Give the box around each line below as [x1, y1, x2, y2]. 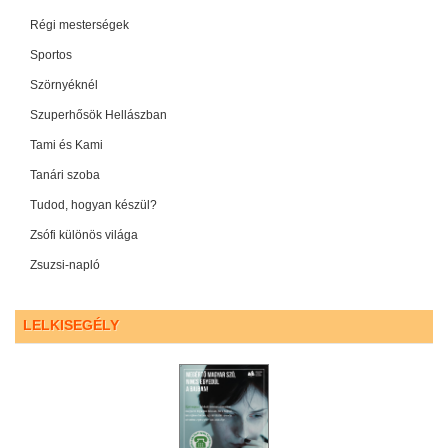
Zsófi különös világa [30, 228, 138, 243]
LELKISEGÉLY [23, 317, 119, 334]
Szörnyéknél [30, 78, 98, 93]
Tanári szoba [30, 168, 100, 183]
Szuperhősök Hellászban [30, 108, 167, 123]
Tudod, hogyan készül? [30, 198, 157, 213]
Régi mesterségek [30, 18, 129, 33]
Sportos [30, 48, 72, 63]
